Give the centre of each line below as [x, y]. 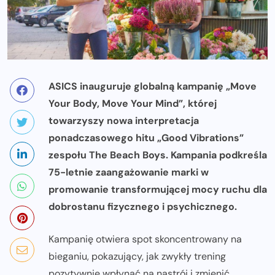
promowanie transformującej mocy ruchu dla [158, 190]
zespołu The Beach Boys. [110, 155]
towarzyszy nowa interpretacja [124, 121]
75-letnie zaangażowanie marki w [129, 172]
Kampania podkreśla [219, 155]
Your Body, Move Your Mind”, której [133, 104]
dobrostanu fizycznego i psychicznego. [143, 207]
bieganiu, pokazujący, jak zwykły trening [137, 257]
